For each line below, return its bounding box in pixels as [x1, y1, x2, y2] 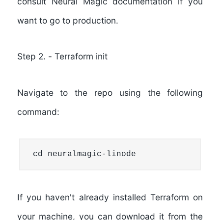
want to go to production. [17, 15, 118, 26]
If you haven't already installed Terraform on [17, 192, 203, 202]
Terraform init [54, 51, 108, 62]
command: [17, 106, 59, 117]
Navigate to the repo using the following [17, 87, 203, 98]
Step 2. [17, 51, 48, 62]
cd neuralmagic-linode [32, 149, 136, 159]
